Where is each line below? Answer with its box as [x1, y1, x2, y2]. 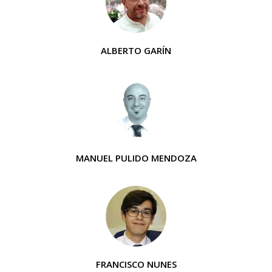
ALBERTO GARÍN [101, 44, 171, 57]
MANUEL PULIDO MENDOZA [75, 152, 197, 165]
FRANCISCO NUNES [95, 258, 177, 271]
